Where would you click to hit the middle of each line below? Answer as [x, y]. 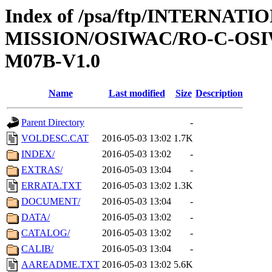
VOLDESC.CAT [55, 138]
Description [219, 93]
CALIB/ [37, 249]
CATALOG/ [46, 233]
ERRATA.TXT [51, 186]
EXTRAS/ [42, 170]
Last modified [137, 93]
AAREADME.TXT [60, 265]
